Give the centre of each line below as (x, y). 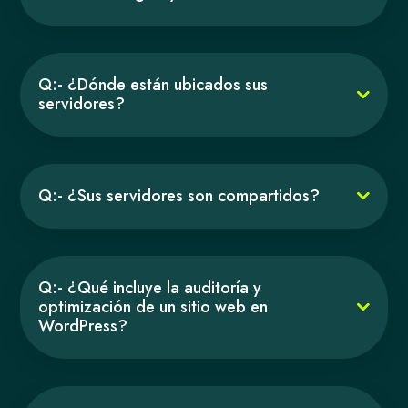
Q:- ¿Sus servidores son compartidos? (179, 195)
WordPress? (83, 326)
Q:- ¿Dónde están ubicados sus (153, 84)
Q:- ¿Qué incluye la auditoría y (150, 287)
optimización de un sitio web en (153, 306)
